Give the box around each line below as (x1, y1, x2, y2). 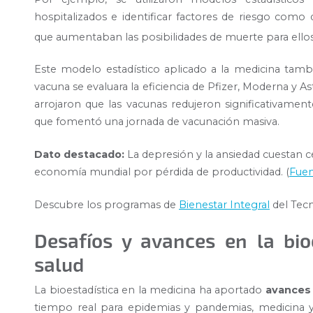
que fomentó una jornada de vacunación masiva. (34, 115, 279, 129)
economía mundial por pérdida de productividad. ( (34, 165, 289, 178)
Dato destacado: (34, 147, 124, 161)
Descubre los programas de (34, 198, 179, 211)
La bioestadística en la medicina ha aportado (34, 284, 265, 297)
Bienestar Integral (179, 198, 270, 211)
